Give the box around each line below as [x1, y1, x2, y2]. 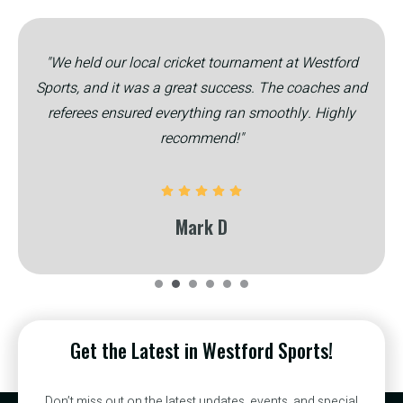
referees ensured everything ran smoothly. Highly [48, 103, 355, 125]
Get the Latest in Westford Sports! [70, 336, 333, 365]
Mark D [175, 213, 228, 241]
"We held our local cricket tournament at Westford [45, 52, 358, 75]
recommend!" [159, 128, 244, 150]
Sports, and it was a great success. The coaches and [36, 77, 367, 100]
